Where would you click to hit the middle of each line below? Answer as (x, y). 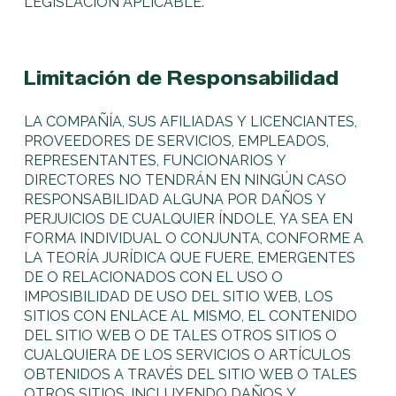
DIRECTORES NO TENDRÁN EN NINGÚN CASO (186, 180)
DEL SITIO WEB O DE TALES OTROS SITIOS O (181, 336)
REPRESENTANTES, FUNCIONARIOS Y (156, 161)
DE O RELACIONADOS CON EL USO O (154, 278)
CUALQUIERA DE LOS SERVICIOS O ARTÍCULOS (188, 355)
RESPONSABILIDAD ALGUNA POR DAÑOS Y (175, 200)
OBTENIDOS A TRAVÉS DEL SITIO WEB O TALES (191, 375)
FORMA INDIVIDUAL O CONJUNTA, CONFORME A (194, 239)
